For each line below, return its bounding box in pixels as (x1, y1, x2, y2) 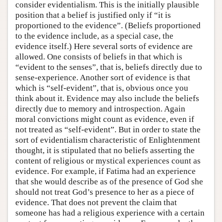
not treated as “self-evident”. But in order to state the (15, 125, 201, 135)
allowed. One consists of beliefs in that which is (15, 52, 182, 62)
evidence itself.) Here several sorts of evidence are (15, 42, 193, 52)
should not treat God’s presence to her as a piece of (15, 187, 194, 197)
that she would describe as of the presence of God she (15, 177, 203, 187)
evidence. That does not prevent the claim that (15, 198, 177, 208)
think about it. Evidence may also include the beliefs (15, 94, 199, 104)
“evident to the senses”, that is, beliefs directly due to (15, 62, 202, 72)
